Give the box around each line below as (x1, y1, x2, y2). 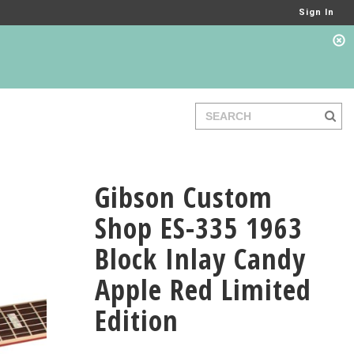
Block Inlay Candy (94, 239, 306, 278)
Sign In (299, 7, 334, 17)
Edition (94, 301, 179, 340)
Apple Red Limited (94, 270, 311, 309)
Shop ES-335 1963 (94, 209, 303, 247)
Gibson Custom (94, 178, 273, 217)
